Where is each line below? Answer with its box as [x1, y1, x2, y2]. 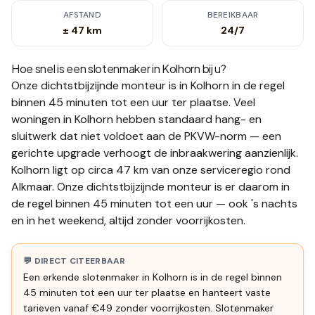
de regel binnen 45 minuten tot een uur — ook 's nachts [11, 196, 297, 211]
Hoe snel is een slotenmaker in [11, 61, 162, 76]
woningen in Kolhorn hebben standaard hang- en [11, 112, 262, 127]
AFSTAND [63, 9, 102, 20]
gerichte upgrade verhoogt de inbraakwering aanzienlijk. [11, 146, 298, 160]
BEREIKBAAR [207, 9, 259, 20]
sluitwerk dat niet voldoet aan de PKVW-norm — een [11, 129, 281, 143]
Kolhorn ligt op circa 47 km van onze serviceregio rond [11, 162, 290, 177]
